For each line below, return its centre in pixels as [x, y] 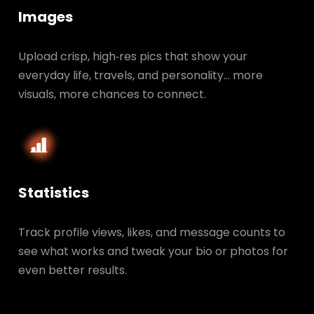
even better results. [72, 270]
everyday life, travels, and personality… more [140, 75]
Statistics [53, 192]
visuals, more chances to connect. [112, 94]
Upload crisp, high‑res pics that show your [132, 56]
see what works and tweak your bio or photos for [153, 251]
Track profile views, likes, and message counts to [151, 232]
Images [45, 16]
